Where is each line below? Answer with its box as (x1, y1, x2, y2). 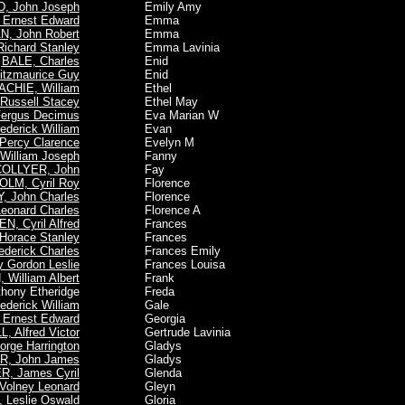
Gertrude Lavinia (108, 325, 231, 339)
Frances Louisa (108, 258, 225, 271)
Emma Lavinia (108, 41, 220, 54)
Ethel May (108, 95, 198, 108)
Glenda (108, 366, 182, 380)
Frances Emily (108, 244, 221, 258)
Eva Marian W (108, 108, 219, 122)
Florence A (108, 203, 201, 217)
